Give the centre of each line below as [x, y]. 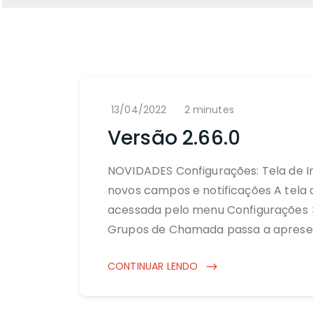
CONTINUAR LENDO [154, 266]
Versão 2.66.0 [174, 138]
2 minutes [209, 110]
